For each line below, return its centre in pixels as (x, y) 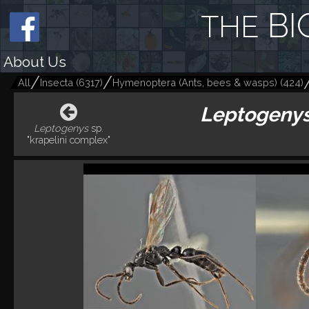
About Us (35, 62)
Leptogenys (61, 128)
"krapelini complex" (69, 140)
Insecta (58, 82)
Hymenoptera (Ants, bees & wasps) (195, 82)
